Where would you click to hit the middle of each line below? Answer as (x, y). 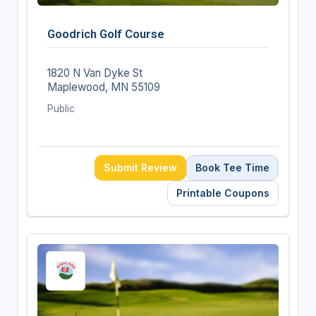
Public (61, 108)
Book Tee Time (233, 167)
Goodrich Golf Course (105, 34)
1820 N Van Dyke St (95, 73)
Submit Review (141, 167)
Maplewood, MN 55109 (103, 87)
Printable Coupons (223, 193)
